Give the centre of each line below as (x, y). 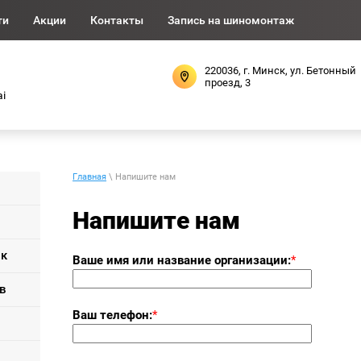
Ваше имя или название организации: (182, 260)
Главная (89, 176)
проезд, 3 (228, 83)
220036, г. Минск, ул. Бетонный (280, 71)
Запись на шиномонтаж (231, 20)
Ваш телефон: (112, 315)
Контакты (117, 20)
